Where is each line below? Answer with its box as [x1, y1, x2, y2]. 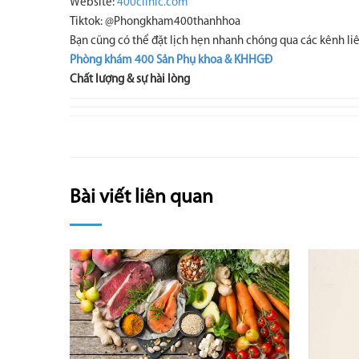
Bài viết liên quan [70, 188, 213, 208]
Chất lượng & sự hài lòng [70, 74, 190, 86]
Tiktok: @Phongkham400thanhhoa [70, 16, 240, 28]
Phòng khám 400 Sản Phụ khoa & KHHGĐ [70, 54, 272, 67]
